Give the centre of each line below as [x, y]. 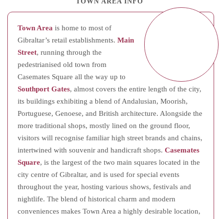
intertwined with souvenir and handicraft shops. [91, 150]
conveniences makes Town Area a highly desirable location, [109, 211]
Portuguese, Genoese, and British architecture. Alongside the [110, 113]
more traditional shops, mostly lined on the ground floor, [104, 126]
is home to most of [82, 28]
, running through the [69, 52]
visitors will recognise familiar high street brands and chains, [110, 138]
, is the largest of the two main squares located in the [120, 162]
